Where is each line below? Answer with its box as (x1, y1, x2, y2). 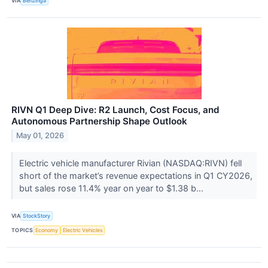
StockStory (23, 212, 51, 220)
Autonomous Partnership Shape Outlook (11, 115, 187, 127)
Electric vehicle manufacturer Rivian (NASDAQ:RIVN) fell (19, 157, 242, 168)
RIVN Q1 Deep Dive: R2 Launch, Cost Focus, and (11, 103, 220, 115)
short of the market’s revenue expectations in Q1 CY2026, (19, 170, 252, 181)
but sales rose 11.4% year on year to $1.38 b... (19, 182, 206, 193)
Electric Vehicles (62, 227, 103, 234)
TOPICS (11, 227, 33, 234)
